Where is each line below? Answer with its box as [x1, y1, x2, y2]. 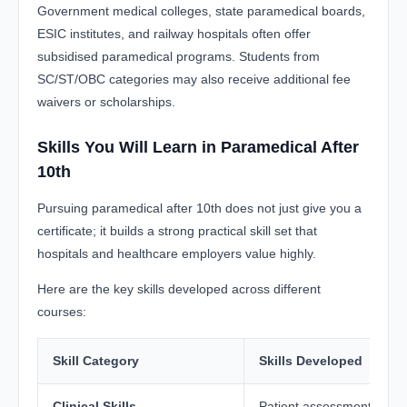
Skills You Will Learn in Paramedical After [37, 137, 359, 156]
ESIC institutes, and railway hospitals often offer [37, 25, 311, 41]
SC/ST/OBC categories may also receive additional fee [37, 71, 351, 86]
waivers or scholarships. [37, 94, 175, 109]
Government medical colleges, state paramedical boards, [37, 3, 365, 18]
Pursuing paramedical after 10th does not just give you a [37, 200, 362, 215]
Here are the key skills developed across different [37, 281, 321, 296]
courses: [37, 303, 86, 319]
